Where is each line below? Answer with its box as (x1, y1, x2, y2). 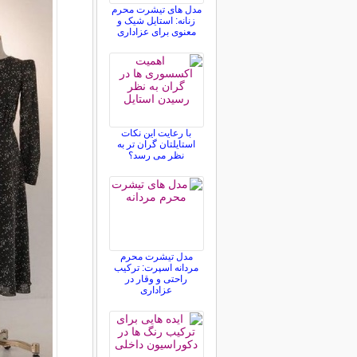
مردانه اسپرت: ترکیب (114, 262, 198, 273)
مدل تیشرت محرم (120, 251, 193, 262)
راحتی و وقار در (125, 273, 187, 284)
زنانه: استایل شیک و (117, 15, 195, 26)
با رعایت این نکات (121, 127, 191, 139)
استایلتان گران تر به (117, 139, 195, 150)
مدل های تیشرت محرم (111, 4, 202, 15)
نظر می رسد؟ (128, 150, 184, 161)
